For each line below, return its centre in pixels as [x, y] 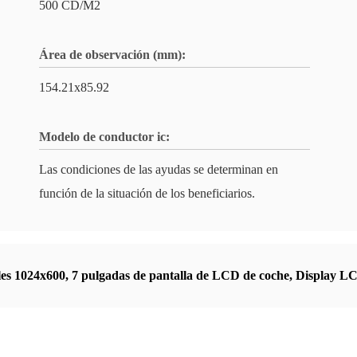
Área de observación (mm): [112, 55]
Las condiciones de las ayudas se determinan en [159, 169]
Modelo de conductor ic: [104, 137]
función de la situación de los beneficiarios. [147, 193]
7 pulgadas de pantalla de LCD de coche [180, 275]
